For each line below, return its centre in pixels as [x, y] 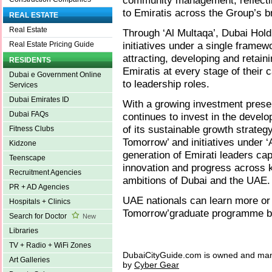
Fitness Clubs [32, 129]
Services [23, 85]
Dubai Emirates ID [39, 100]
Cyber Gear [157, 265]
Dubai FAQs [29, 114]
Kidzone [23, 144]
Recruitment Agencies [45, 173]
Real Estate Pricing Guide [52, 45]
